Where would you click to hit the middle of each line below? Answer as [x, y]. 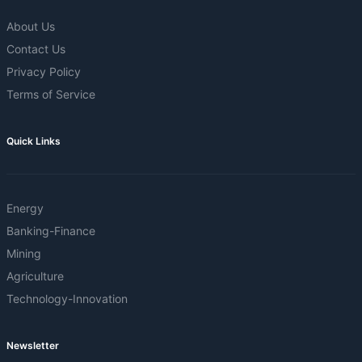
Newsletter [33, 345]
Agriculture [35, 276]
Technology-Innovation [67, 298]
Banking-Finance [51, 230]
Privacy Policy [44, 71]
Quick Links [34, 141]
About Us [31, 26]
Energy [25, 208]
